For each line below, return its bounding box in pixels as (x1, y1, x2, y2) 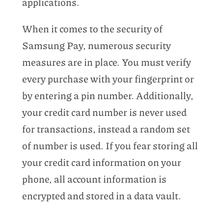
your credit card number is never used (22, 105, 187, 119)
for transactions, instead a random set (22, 121, 190, 136)
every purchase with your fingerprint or (22, 71, 194, 85)
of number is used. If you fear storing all (22, 138, 198, 152)
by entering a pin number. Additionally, (22, 88, 193, 102)
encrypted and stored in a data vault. (22, 188, 181, 202)
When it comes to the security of (22, 21, 163, 35)
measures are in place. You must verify (22, 55, 191, 69)
